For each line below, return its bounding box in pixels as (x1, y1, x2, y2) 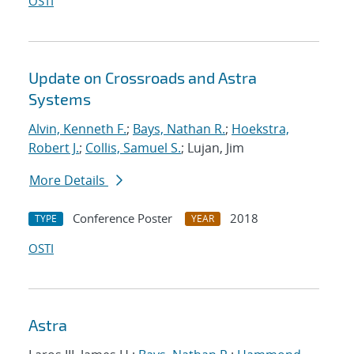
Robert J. (28, 139, 79, 157)
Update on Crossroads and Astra (28, 68, 257, 88)
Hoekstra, (232, 120, 289, 138)
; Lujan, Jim (181, 139, 244, 157)
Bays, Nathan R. (133, 120, 225, 138)
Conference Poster (73, 210, 172, 227)
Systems (28, 89, 91, 109)
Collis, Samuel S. (85, 139, 181, 157)
